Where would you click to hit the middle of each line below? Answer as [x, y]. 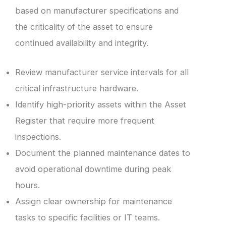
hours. [27, 185]
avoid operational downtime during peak [93, 169]
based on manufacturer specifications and [97, 10]
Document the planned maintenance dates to [103, 153]
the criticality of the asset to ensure [84, 26]
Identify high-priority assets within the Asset [101, 104]
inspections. [38, 136]
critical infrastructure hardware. [77, 88]
